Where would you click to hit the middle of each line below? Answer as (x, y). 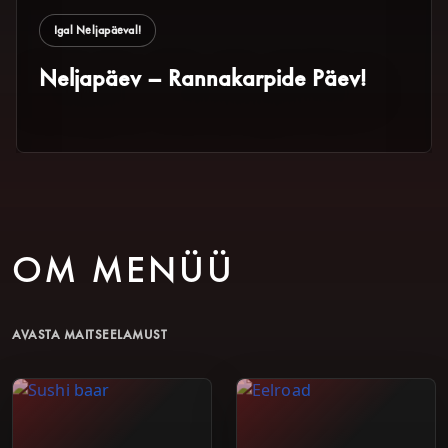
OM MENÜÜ (124, 269)
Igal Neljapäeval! (98, 30)
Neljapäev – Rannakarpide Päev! (202, 77)
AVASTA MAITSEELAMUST (90, 334)
